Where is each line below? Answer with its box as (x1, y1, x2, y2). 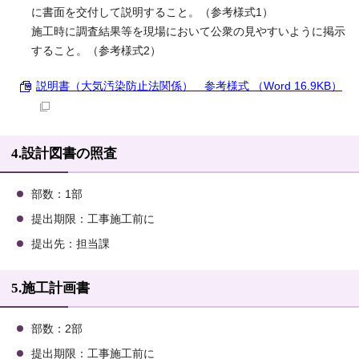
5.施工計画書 (11, 280, 90, 296)
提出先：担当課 (31, 238, 110, 251)
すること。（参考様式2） (31, 45, 161, 58)
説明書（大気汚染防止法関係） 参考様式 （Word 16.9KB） (36, 80, 342, 93)
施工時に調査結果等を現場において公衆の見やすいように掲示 (31, 26, 345, 38)
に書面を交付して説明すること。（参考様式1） (31, 6, 273, 19)
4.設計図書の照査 (11, 146, 117, 162)
